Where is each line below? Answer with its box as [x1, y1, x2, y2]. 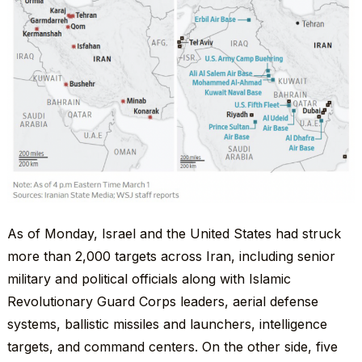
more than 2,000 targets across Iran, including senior [6, 248, 335, 265]
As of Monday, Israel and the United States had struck [6, 225, 341, 242]
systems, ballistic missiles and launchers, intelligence [6, 316, 327, 333]
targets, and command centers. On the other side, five [6, 339, 338, 356]
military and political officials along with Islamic [6, 271, 291, 288]
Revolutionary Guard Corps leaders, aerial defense [6, 293, 318, 310]
